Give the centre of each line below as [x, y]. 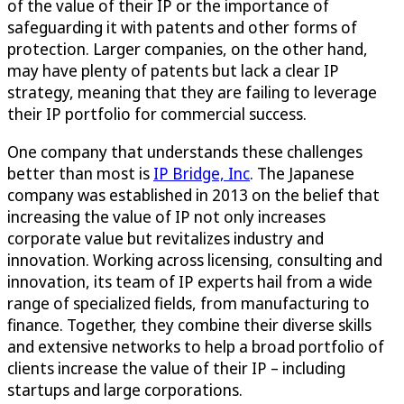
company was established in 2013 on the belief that [193, 194]
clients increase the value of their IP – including [176, 367]
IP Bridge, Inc [202, 173]
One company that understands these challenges [185, 151]
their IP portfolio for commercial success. [157, 113]
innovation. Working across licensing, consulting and [195, 259]
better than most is [80, 173]
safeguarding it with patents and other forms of [182, 27]
